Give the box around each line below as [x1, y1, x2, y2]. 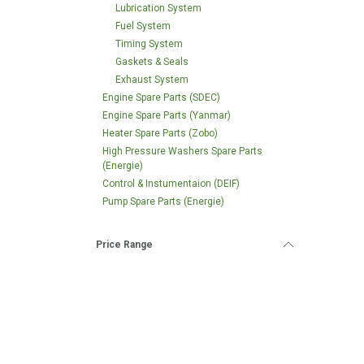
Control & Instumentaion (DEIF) [102, 178, 240, 189]
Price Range [96, 239, 153, 250]
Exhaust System [115, 74, 188, 85]
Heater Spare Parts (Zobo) [102, 128, 218, 139]
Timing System [115, 38, 183, 50]
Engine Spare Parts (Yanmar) [102, 110, 231, 121]
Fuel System [115, 20, 171, 32]
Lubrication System [115, 2, 201, 14]
